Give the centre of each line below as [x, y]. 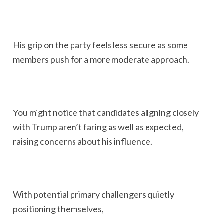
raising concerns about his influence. [83, 141]
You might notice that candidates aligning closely [106, 112]
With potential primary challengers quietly [93, 194]
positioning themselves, [58, 208]
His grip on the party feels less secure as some [100, 45]
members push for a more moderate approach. [101, 59]
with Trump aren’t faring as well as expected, [98, 127]
